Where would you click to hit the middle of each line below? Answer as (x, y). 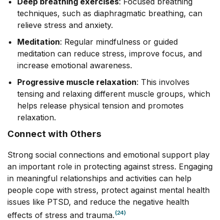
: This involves (163, 82)
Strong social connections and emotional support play (109, 154)
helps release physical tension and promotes (100, 105)
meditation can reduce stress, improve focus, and (110, 53)
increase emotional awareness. (75, 65)
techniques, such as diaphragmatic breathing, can (110, 13)
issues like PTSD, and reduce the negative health (98, 202)
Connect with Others (55, 134)
